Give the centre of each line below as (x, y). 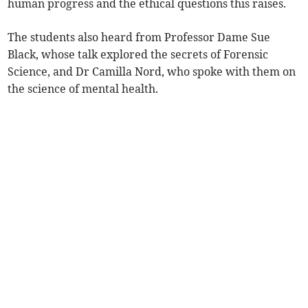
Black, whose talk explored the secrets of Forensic (138, 55)
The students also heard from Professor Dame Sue (139, 37)
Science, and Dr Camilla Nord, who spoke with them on (152, 72)
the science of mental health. (83, 89)
